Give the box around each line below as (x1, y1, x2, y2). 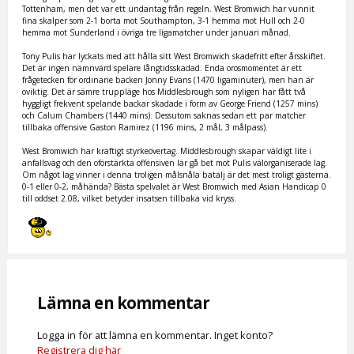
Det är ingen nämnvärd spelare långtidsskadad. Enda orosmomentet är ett (22, 62, 303, 74)
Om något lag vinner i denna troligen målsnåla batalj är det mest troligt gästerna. (22, 169, 332, 181)
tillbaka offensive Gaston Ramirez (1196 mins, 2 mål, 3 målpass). (22, 122, 269, 134)
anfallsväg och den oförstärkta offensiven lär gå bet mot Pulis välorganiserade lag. (22, 157, 328, 169)
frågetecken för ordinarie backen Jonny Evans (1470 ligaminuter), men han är (22, 74, 314, 86)
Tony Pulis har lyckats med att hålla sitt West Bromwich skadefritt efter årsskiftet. (22, 51, 326, 62)
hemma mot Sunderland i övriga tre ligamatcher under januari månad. (22, 27, 292, 39)
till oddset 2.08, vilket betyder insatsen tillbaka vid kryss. (22, 193, 237, 205)
